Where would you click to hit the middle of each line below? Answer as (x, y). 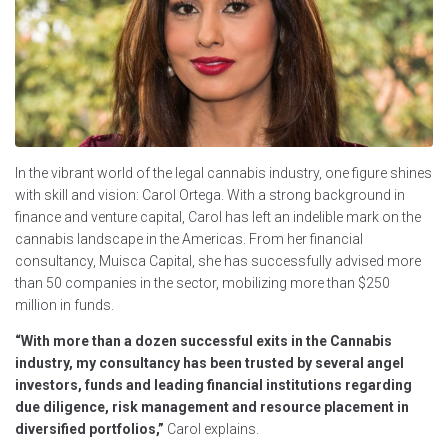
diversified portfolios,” (91, 428)
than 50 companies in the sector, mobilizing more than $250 (202, 282)
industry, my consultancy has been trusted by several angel (209, 362)
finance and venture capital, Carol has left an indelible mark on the (218, 216)
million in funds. (64, 304)
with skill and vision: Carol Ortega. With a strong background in (210, 194)
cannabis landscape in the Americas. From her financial (189, 238)
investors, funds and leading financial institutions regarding (213, 384)
